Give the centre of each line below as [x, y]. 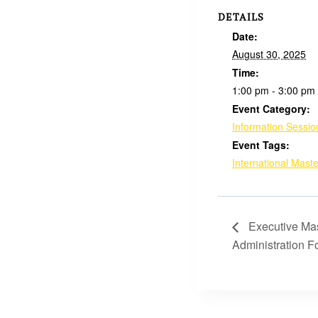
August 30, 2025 [269, 54]
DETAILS [241, 17]
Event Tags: [261, 145]
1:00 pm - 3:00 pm [274, 91]
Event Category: [271, 109]
